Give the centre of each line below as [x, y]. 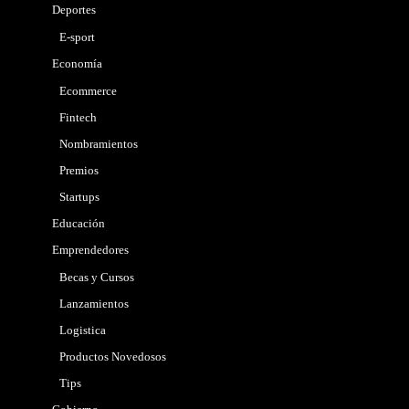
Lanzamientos [94, 303]
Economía [77, 63]
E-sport [77, 37]
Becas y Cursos [96, 277]
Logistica [82, 330]
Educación [78, 223]
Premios [79, 170]
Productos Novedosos [112, 356]
